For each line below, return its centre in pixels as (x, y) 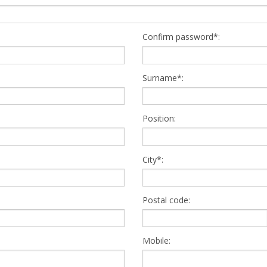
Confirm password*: (181, 37)
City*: (153, 159)
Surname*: (163, 77)
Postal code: (166, 200)
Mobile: (156, 241)
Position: (159, 119)
